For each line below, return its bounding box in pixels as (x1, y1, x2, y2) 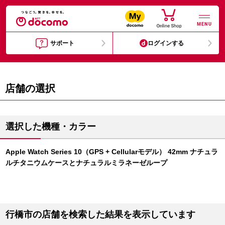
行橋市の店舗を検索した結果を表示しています (6, 209, 195, 219)
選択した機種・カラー (6, 122, 96, 132)
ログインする (148, 40, 184, 47)
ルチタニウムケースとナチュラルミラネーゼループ (6, 159, 167, 167)
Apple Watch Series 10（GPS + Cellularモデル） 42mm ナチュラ (6, 148, 218, 156)
